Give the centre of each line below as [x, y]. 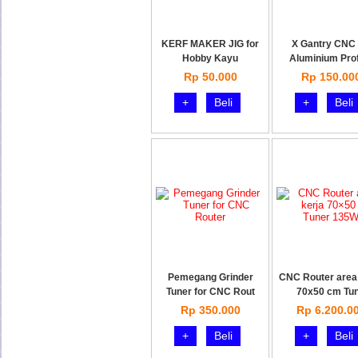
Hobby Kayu [210, 58]
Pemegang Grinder [210, 277]
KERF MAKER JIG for [210, 44]
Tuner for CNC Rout [210, 292]
